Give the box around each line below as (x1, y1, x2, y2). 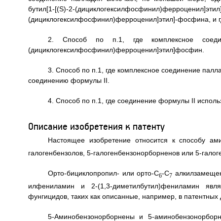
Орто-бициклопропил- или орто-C (47, 169, 159, 177)
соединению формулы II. (28, 76, 110, 84)
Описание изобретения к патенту (28, 119, 165, 132)
